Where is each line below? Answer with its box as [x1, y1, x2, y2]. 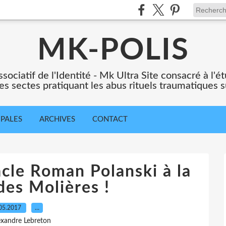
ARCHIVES [39, 116, 75, 123]
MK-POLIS [37, 35, 189, 66]
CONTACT [92, 116, 128, 123]
